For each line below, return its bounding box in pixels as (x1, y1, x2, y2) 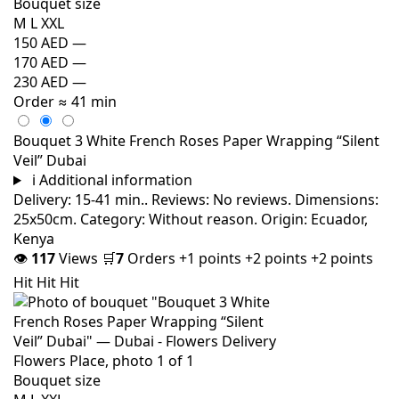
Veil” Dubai (13, 151, 86, 170)
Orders (127, 248, 175, 268)
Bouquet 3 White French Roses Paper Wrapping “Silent (13, 131, 379, 151)
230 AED (13, 72, 69, 92)
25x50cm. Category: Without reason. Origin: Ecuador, (13, 209, 368, 229)
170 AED (13, 53, 69, 72)
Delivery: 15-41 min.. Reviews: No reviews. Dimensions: (13, 190, 379, 209)
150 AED (13, 33, 69, 53)
